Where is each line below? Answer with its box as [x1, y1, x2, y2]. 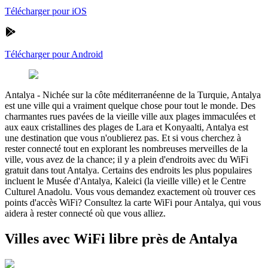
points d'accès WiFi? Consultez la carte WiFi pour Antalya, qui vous [5, 197, 261, 208]
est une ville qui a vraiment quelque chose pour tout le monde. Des [5, 100, 255, 111]
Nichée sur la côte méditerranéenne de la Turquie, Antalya [42, 89, 261, 100]
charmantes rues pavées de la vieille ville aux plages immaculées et [5, 111, 255, 121]
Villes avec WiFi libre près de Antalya [5, 230, 237, 246]
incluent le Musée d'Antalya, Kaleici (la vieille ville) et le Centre [5, 175, 246, 186]
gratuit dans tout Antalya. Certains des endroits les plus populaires [5, 165, 252, 175]
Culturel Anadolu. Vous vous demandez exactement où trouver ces [5, 186, 255, 197]
